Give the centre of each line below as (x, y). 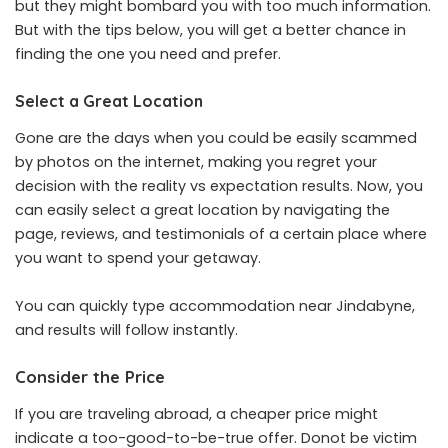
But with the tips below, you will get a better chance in (210, 29)
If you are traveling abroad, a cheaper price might (196, 414)
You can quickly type (92, 305)
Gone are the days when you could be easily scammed (216, 137)
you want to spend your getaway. (138, 257)
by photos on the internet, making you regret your (196, 161)
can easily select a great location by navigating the (202, 209)
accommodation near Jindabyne (290, 305)
